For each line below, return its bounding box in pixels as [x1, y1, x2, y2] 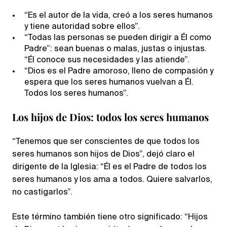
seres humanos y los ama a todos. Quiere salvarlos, [12, 176, 212, 184]
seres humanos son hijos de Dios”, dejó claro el [12, 150, 195, 159]
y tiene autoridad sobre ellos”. [24, 23, 140, 31]
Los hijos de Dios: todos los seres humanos [12, 110, 209, 124]
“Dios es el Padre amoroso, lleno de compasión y [24, 67, 213, 76]
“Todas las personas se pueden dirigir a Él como [24, 34, 211, 43]
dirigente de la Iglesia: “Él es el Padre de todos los [12, 163, 207, 171]
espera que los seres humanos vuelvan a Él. [24, 79, 194, 87]
